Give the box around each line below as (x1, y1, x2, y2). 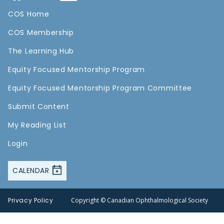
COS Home (8, 9, 49, 19)
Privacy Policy (8, 196, 53, 205)
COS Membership (8, 27, 74, 38)
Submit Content (8, 101, 69, 112)
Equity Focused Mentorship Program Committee (8, 83, 192, 93)
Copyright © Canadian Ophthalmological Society (71, 196, 208, 205)
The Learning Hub (8, 46, 74, 56)
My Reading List (8, 120, 66, 130)
